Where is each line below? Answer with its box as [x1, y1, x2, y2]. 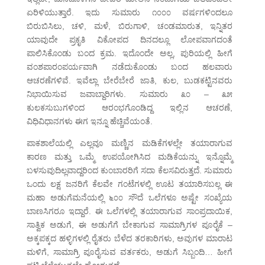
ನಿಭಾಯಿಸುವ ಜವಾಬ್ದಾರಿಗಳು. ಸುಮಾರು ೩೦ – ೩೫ [26, 89, 233, 99]
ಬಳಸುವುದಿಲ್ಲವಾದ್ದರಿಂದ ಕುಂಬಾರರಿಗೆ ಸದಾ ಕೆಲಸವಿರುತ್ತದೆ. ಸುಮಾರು [26, 166, 233, 176]
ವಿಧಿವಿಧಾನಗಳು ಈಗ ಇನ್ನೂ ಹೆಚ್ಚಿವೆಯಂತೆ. [26, 117, 153, 127]
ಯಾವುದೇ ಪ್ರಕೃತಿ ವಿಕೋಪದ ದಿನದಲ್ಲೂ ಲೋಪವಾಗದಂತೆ [26, 35, 233, 45]
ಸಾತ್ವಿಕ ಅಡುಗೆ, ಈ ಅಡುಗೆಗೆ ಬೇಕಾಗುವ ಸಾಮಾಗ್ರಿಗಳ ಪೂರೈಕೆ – [26, 220, 233, 230]
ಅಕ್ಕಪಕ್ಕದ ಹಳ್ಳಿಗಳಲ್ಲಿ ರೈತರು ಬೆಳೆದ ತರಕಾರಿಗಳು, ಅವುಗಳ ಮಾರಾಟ [26, 234, 233, 244]
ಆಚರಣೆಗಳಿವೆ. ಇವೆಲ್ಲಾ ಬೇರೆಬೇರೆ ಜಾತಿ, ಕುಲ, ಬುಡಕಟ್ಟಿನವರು [26, 76, 233, 86]
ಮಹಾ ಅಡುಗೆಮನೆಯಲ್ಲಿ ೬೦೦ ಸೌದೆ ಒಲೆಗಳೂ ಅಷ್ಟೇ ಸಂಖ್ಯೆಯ [26, 193, 233, 203]
